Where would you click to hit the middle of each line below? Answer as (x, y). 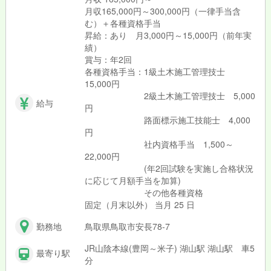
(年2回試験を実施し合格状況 (169, 168)
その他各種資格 (144, 193)
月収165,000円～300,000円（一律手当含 (162, 11)
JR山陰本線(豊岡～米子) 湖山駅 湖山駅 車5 (169, 248)
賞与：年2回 (108, 60)
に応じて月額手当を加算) (132, 181)
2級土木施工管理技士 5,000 (170, 96)
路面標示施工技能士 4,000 (167, 120)
